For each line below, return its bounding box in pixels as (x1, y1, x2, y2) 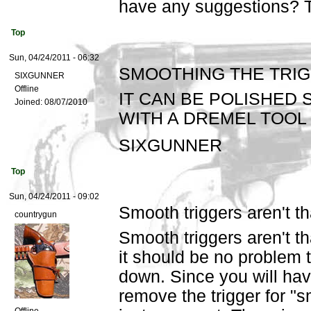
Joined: (15, 97, 42, 108)
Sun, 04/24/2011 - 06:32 (9, 53, 99, 63)
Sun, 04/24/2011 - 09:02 (9, 192, 99, 202)
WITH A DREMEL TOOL (119, 109, 307, 128)
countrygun (15, 210, 57, 220)
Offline (15, 84, 39, 94)
